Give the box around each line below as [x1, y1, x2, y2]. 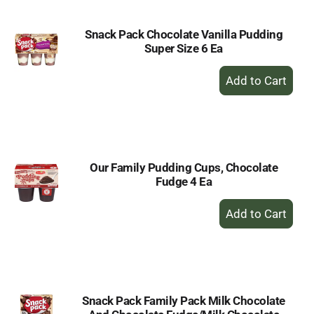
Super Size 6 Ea [144, 41, 223, 55]
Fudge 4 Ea [156, 175, 212, 189]
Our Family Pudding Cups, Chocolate [90, 161, 278, 175]
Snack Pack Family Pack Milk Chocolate [82, 294, 285, 308]
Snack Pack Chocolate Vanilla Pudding [85, 27, 282, 41]
